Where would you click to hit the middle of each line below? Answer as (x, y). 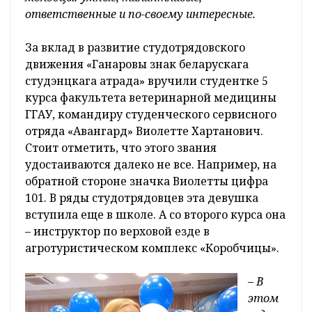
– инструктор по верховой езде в (117, 232)
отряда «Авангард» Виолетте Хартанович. (144, 131)
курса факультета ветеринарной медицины (151, 98)
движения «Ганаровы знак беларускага (137, 64)
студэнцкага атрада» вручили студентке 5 (147, 81)
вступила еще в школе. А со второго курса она (155, 215)
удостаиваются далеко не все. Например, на (151, 165)
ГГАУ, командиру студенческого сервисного (151, 115)
